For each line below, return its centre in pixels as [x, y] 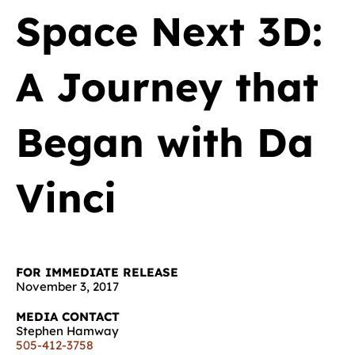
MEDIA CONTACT [68, 317]
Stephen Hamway [67, 331]
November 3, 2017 [67, 286]
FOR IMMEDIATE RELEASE [97, 272]
